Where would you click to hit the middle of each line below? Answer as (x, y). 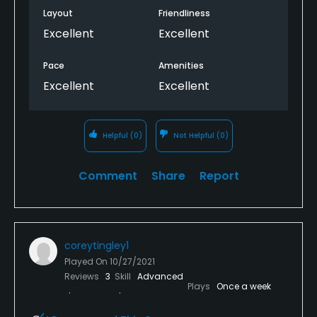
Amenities (181, 65)
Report (219, 175)
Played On (87, 261)
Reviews (83, 276)
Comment (108, 175)
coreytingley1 (97, 245)
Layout (58, 13)
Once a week (244, 286)
